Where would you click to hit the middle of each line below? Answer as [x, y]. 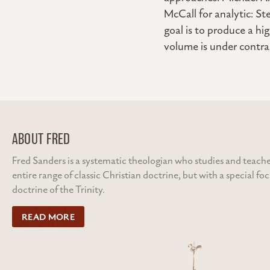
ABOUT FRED [41, 139]
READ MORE [48, 217]
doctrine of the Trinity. [58, 190]
